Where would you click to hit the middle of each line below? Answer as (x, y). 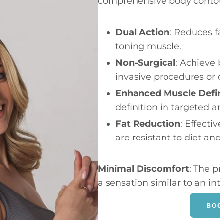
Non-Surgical (145, 63)
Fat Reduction (148, 124)
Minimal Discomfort (143, 169)
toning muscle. (148, 46)
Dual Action (142, 33)
